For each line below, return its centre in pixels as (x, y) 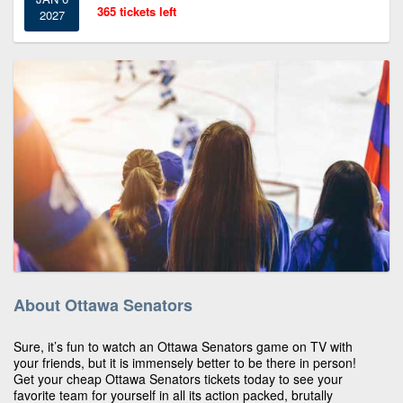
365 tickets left (137, 11)
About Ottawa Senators (103, 304)
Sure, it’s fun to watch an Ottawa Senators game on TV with (183, 346)
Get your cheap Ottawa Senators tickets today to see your (178, 378)
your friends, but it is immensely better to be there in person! (185, 362)
